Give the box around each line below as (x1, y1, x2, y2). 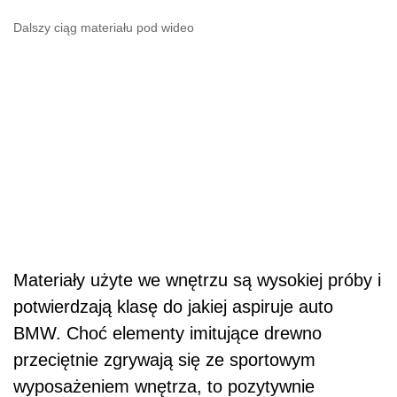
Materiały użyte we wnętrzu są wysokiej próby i (13, 270, 381, 291)
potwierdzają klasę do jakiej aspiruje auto (13, 297, 333, 317)
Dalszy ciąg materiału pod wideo (13, 20, 194, 35)
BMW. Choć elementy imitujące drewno (13, 323, 322, 344)
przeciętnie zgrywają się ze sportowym (13, 350, 315, 370)
